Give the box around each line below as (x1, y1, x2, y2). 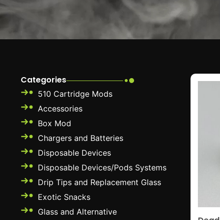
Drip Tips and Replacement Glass (38, 177, 161, 187)
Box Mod (38, 118, 71, 128)
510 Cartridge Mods (38, 88, 112, 99)
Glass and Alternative (38, 206, 117, 217)
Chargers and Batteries (38, 133, 123, 143)
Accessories (38, 103, 82, 113)
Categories (21, 74, 66, 85)
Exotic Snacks (38, 192, 90, 202)
